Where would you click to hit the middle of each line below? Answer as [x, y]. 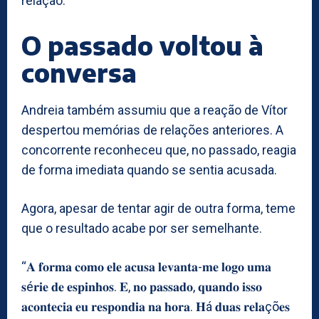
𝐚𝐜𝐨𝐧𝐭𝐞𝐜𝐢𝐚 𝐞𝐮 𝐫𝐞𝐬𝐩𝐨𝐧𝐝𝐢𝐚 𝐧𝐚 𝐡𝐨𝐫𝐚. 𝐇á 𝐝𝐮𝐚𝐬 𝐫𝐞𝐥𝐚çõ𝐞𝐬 [156, 306]
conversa [79, 72]
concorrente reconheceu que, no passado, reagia [159, 150]
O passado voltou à [142, 45]
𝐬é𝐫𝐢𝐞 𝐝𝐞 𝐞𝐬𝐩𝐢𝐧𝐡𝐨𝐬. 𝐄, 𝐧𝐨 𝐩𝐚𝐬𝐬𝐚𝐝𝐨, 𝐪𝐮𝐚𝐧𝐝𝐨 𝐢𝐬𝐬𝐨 [142, 286]
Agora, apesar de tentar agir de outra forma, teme [158, 208]
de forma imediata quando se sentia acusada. [149, 169]
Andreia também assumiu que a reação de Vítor [155, 110]
